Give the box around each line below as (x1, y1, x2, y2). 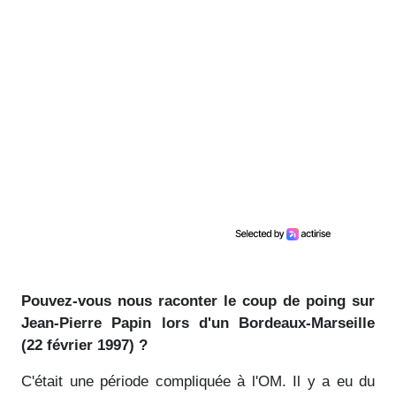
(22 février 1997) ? (21, 336, 148, 354)
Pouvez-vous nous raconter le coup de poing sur (21, 292, 375, 309)
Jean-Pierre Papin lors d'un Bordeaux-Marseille (21, 314, 375, 331)
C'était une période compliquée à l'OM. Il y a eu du (21, 372, 375, 390)
